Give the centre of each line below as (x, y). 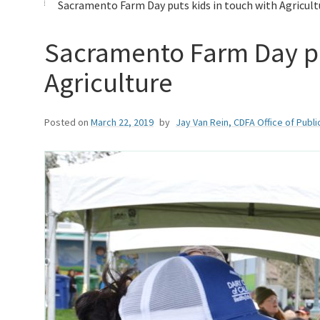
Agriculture (109, 82)
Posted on (66, 122)
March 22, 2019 (122, 122)
